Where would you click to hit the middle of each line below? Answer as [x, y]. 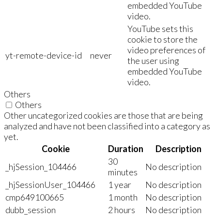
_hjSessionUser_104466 [50, 184]
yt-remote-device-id [44, 55]
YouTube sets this [160, 28]
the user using [153, 60]
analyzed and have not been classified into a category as [107, 126]
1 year [120, 184]
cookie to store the [163, 39]
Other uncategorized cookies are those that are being [103, 115]
